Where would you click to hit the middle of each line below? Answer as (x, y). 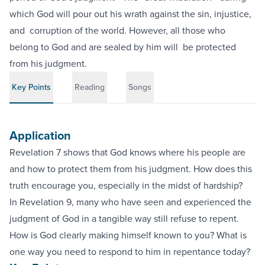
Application (40, 135)
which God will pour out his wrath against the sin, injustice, (130, 14)
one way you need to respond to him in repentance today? (130, 251)
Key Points (31, 87)
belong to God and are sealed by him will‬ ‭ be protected (123, 47)
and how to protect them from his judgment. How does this (131, 169)
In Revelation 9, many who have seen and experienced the (130, 202)
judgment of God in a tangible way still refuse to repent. (124, 218)
